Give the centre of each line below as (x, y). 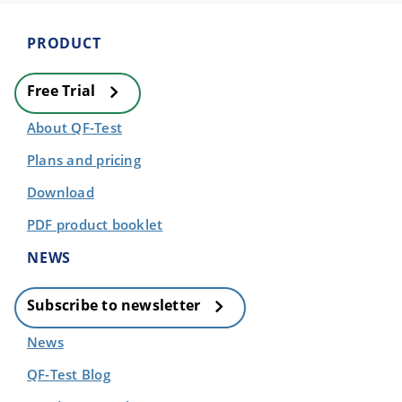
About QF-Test (74, 128)
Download (61, 192)
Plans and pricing (84, 160)
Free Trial (63, 91)
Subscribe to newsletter (116, 306)
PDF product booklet (95, 225)
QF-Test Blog (69, 375)
